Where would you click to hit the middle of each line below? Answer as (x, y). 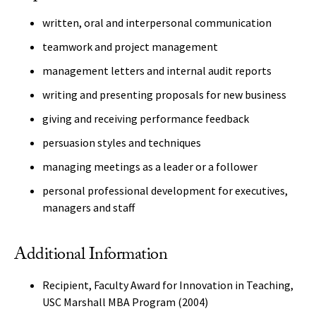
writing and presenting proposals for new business (164, 95)
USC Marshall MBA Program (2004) (125, 302)
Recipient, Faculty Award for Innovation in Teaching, (168, 285)
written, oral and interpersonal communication (157, 23)
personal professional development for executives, (165, 190)
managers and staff (89, 207)
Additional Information (91, 256)
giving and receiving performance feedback (146, 119)
